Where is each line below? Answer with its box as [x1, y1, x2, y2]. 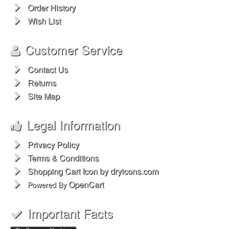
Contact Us [28, 63, 68, 75]
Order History [28, 2, 76, 13]
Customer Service [25, 40, 122, 58]
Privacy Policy [28, 139, 79, 150]
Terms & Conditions [28, 152, 99, 164]
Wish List [28, 15, 61, 27]
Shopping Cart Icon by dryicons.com [28, 165, 158, 177]
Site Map [28, 90, 60, 102]
